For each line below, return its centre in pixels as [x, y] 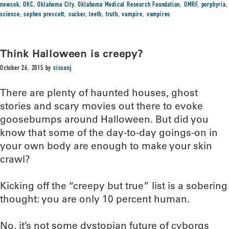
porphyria [213, 5]
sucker [77, 15]
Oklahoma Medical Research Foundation [129, 5]
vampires [158, 15]
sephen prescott [44, 15]
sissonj [63, 68]
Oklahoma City [56, 5]
